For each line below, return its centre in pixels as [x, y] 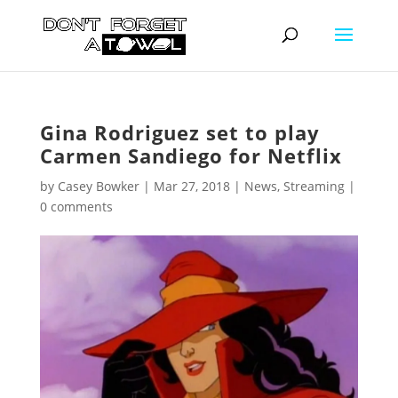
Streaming [314, 186]
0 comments [76, 207]
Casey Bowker [98, 186]
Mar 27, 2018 [191, 186]
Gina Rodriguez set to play [179, 132]
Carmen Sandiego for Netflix [191, 155]
